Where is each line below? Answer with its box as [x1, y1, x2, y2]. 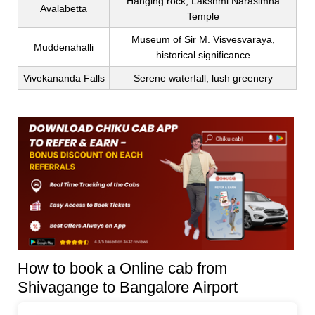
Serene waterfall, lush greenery [133, 72, 273, 84]
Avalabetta [40, 3, 88, 15]
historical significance [155, 49, 250, 61]
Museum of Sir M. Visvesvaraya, [131, 34, 275, 46]
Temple [186, 11, 219, 22]
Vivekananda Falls [22, 72, 105, 84]
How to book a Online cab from [18, 259, 228, 278]
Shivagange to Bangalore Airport [18, 278, 238, 297]
